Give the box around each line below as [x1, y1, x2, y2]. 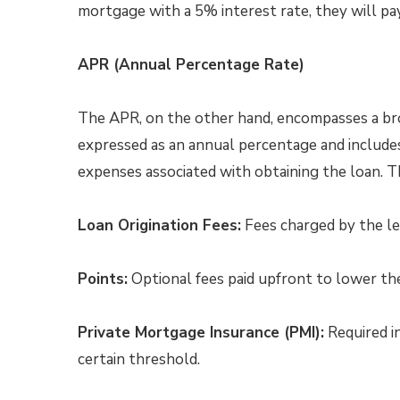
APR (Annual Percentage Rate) [78, 54, 304, 75]
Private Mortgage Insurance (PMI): [78, 322, 324, 343]
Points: [78, 269, 128, 289]
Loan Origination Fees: [78, 215, 241, 236]
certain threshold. [78, 349, 200, 370]
